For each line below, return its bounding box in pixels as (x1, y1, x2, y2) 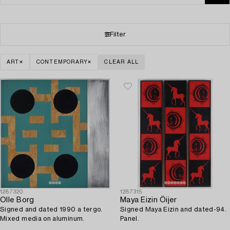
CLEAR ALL (104, 59, 139, 65)
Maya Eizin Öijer (120, 196, 177, 204)
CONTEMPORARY (36, 59, 88, 65)
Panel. (120, 215, 140, 222)
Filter (109, 31, 126, 37)
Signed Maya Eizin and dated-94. (120, 206, 227, 213)
